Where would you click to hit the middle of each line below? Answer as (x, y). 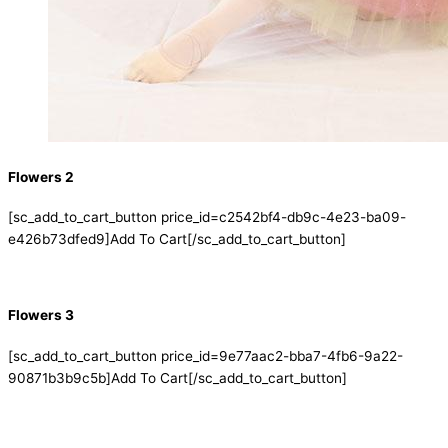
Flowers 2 (41, 177)
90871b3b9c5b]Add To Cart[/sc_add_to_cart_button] (177, 377)
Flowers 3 (41, 315)
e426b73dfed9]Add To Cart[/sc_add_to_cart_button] (177, 239)
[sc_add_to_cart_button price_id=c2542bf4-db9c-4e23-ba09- (207, 217)
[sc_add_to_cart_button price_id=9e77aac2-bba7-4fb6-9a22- (205, 355)
